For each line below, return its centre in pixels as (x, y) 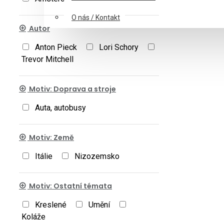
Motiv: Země (51, 137)
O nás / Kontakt (96, 17)
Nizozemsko (97, 156)
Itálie (44, 156)
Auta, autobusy (60, 108)
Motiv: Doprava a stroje (72, 89)
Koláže (33, 217)
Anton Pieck (56, 47)
